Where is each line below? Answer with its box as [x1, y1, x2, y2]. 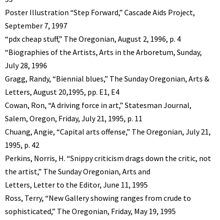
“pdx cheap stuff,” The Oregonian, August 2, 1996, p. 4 [5, 33, 181, 44]
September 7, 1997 [5, 20, 67, 30]
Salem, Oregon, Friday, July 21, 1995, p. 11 [5, 113, 142, 123]
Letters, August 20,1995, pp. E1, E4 [5, 86, 119, 97]
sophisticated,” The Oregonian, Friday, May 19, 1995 [5, 206, 176, 216]
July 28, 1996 [5, 60, 47, 70]
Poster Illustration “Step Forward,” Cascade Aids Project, [5, 7, 195, 17]
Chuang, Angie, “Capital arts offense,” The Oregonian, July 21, [5, 126, 211, 137]
